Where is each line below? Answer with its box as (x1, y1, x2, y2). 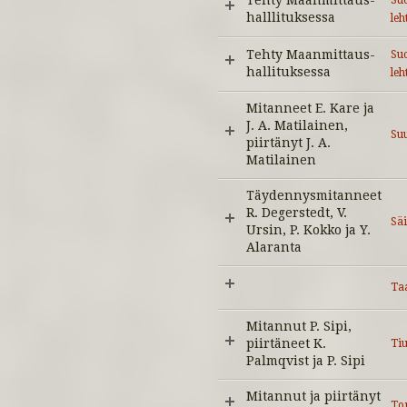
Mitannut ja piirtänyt (246, 389, 381, 403)
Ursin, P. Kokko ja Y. (246, 223, 371, 237)
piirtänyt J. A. (246, 135, 331, 150)
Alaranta (246, 240, 302, 254)
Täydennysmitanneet (246, 188, 382, 203)
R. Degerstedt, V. (246, 205, 347, 220)
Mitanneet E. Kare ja (246, 101, 374, 115)
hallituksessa (246, 65, 331, 79)
